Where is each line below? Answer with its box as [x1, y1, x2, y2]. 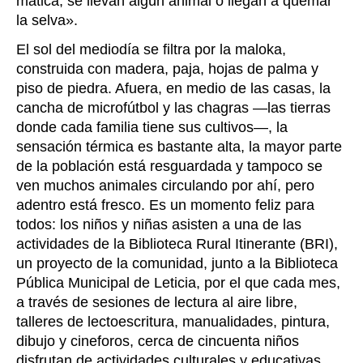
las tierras [267, 100, 331, 117]
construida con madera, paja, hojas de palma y [16, 61, 318, 78]
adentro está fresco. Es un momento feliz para [16, 197, 314, 214]
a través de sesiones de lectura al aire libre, [16, 294, 297, 311]
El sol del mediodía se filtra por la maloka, [16, 41, 286, 58]
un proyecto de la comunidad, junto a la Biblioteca [16, 255, 338, 272]
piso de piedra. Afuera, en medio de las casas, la [16, 80, 331, 97]
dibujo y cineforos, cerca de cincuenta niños [16, 333, 299, 350]
